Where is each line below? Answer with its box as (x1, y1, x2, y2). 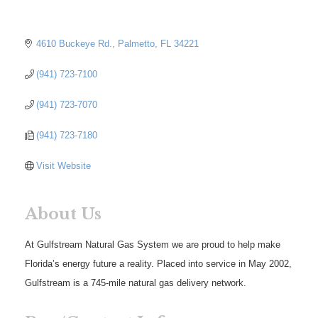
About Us (25, 204, 102, 224)
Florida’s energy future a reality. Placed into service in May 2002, (25, 258, 292, 269)
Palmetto (118, 38, 155, 49)
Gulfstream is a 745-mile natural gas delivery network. (25, 277, 246, 288)
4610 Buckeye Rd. (36, 38, 113, 49)
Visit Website (36, 160, 92, 171)
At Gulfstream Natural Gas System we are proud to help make (25, 238, 280, 250)
